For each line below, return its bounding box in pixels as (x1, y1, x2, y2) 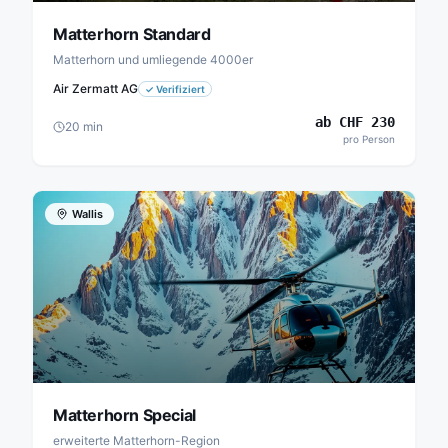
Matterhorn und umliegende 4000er (53, 52, 253, 67)
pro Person (343, 133, 395, 145)
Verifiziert (156, 83, 205, 95)
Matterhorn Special (53, 405, 196, 425)
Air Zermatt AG (53, 81, 138, 96)
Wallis (72, 207, 103, 221)
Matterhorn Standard (53, 24, 211, 44)
